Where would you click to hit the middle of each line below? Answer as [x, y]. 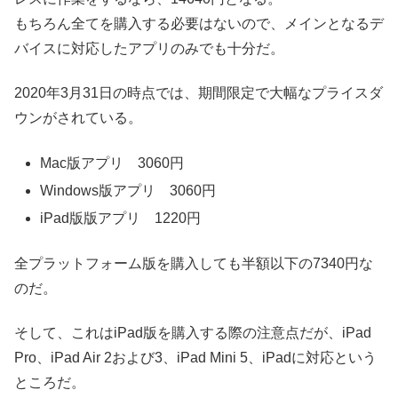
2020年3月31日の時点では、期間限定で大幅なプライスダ [199, 93]
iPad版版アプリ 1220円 [121, 219]
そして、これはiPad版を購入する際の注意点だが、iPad [193, 332]
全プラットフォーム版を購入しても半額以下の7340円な [194, 263]
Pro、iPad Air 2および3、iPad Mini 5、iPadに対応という [195, 357]
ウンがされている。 [78, 118]
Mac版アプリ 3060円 [112, 163]
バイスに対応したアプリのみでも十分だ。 [149, 48]
